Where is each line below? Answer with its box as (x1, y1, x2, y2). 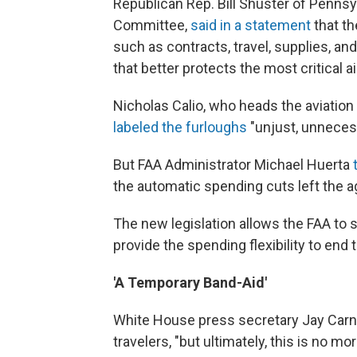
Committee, (113, 16, 190, 33)
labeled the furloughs (113, 118, 247, 135)
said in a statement (190, 16, 311, 33)
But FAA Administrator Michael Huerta (113, 155, 353, 173)
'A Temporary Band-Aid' (113, 273, 267, 291)
